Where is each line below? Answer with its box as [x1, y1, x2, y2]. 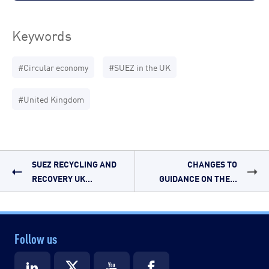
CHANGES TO [187, 157, 238, 169]
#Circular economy [18, 61, 88, 73]
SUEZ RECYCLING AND [31, 157, 116, 169]
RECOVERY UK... [31, 172, 92, 184]
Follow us [14, 228, 57, 247]
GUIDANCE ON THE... [159, 172, 238, 184]
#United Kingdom [18, 92, 84, 104]
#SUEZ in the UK [109, 61, 171, 73]
